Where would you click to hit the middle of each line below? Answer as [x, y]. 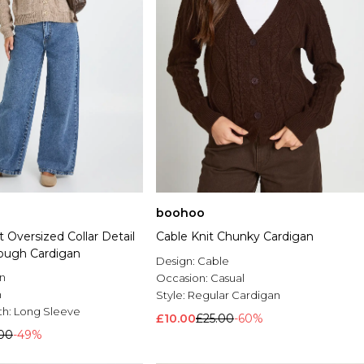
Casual [227, 278]
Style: [172, 295]
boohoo [180, 213]
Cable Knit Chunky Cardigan [235, 237]
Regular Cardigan [234, 295]
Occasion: [183, 278]
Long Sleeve [47, 312]
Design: [177, 261]
